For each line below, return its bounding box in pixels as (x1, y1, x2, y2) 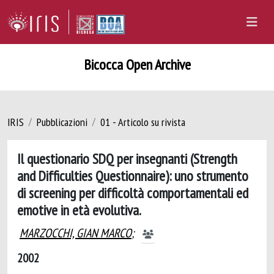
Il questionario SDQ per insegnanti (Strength (17, 149, 237, 168)
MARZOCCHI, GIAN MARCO (20, 225, 131, 241)
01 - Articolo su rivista (100, 115, 185, 129)
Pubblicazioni (37, 115, 87, 129)
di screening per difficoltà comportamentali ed (17, 183, 248, 202)
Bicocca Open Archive (83, 55, 191, 74)
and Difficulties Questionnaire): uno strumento (17, 166, 248, 185)
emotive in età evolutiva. (17, 201, 141, 219)
